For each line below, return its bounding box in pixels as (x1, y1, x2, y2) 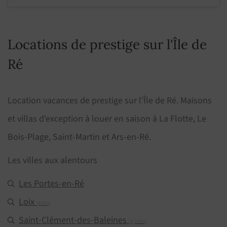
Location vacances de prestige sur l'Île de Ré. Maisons (8, 94, 212, 107)
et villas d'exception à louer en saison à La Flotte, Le (8, 112, 206, 126)
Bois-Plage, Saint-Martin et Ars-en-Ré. (8, 131, 151, 144)
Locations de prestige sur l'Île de (8, 36, 207, 53)
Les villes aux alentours (8, 154, 97, 167)
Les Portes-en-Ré (19, 177, 84, 191)
